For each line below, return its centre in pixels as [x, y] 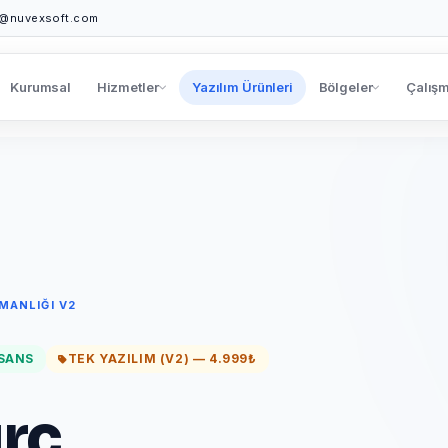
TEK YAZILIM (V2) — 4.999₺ [162, 358]
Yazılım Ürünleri [242, 86]
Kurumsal [41, 86]
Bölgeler [345, 86]
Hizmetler [127, 86]
